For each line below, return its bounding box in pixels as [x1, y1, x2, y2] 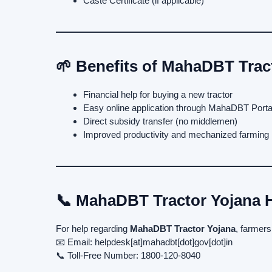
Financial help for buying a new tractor [83, 89, 233, 100]
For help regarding [56, 223, 130, 234]
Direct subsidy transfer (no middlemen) [83, 115, 237, 126]
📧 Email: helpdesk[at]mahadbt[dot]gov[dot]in [56, 236, 233, 247]
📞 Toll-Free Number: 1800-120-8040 [56, 250, 200, 260]
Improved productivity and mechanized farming [83, 129, 269, 140]
